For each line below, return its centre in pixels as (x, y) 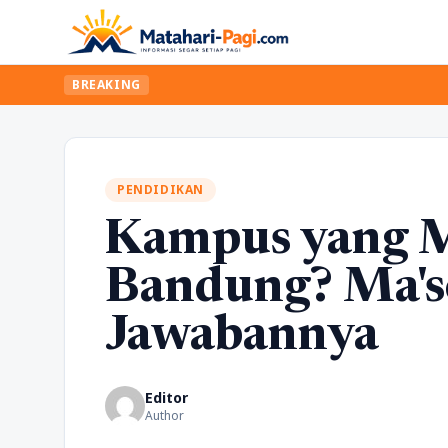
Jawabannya (242, 338)
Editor (166, 397)
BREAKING (106, 84)
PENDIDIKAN (160, 189)
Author (164, 415)
